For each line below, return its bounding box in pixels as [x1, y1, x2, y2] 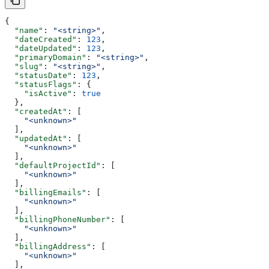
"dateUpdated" [5, 43, 77, 53]
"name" [5, 25, 43, 35]
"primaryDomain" [5, 52, 86, 62]
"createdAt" [5, 106, 67, 116]
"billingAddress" [5, 241, 91, 251]
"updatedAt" [5, 133, 67, 143]
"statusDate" [5, 70, 72, 80]
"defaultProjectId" [5, 160, 101, 170]
